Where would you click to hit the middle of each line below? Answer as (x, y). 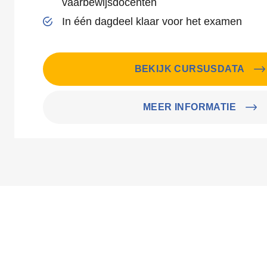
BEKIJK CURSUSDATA (190, 69)
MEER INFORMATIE (190, 107)
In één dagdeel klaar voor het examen (152, 21)
